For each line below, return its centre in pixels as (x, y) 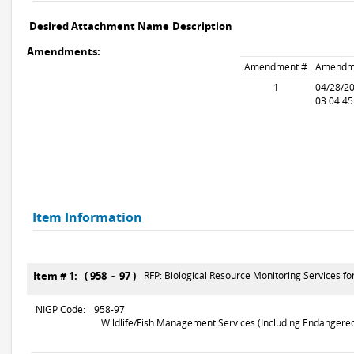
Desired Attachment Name (99, 26)
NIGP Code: (60, 309)
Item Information (87, 217)
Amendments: (64, 51)
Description (202, 26)
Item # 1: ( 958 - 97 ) (87, 276)
